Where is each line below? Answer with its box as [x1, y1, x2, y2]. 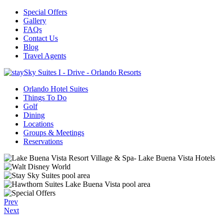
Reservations [23, 137, 63, 145]
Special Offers [23, 8, 67, 16]
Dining [23, 111, 45, 119]
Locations [23, 120, 54, 128]
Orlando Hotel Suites [23, 85, 88, 93]
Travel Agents [23, 52, 66, 60]
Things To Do [23, 93, 67, 102]
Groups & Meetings [23, 128, 84, 137]
